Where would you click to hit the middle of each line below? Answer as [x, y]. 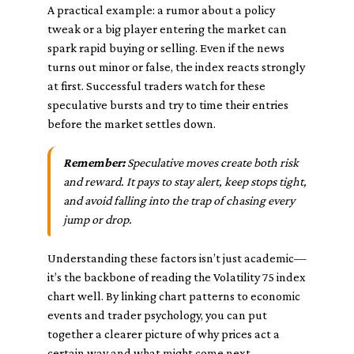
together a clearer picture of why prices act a [164, 334]
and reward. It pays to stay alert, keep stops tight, [185, 181]
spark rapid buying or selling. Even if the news [166, 48]
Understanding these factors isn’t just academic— [177, 258]
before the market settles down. [132, 124]
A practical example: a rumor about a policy [161, 10]
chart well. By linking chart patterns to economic [174, 296]
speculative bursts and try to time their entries [168, 105]
